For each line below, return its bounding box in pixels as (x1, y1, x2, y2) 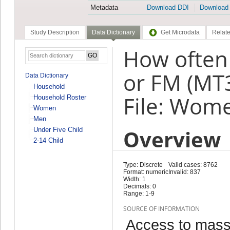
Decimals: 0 (123, 182, 156, 190)
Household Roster (33, 93, 86, 101)
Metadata (90, 4, 118, 12)
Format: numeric (123, 168, 168, 176)
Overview (123, 125, 221, 154)
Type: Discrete (123, 161, 163, 168)
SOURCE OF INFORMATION (123, 204, 200, 213)
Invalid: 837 (168, 168, 201, 176)
